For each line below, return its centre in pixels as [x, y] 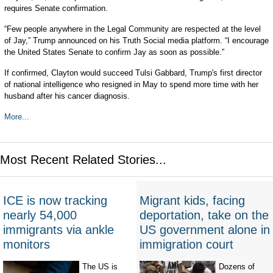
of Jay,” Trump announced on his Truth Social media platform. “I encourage [136, 41]
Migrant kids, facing [192, 201]
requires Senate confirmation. [56, 8]
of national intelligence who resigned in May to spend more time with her [131, 84]
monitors [27, 245]
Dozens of [237, 267]
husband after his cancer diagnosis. [67, 96]
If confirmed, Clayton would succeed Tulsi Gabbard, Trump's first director [133, 73]
